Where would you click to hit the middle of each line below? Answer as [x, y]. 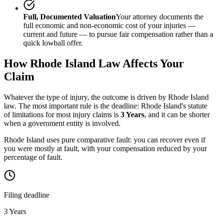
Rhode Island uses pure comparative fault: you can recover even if [105, 139]
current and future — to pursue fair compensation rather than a [118, 34]
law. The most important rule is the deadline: [72, 106]
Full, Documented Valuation [70, 16]
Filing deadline [27, 195]
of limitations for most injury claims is [62, 114]
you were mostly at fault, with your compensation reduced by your [105, 148]
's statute [194, 106]
